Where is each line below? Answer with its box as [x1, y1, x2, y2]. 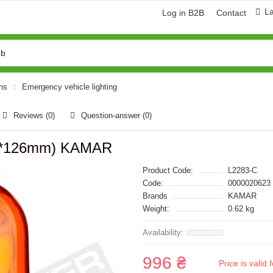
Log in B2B [162, 8, 204, 18]
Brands [143, 191, 168, 200]
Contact [216, 8, 246, 18]
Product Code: [143, 166, 193, 175]
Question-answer [81, 111, 143, 120]
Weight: [143, 204, 169, 213]
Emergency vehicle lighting [22, 82, 117, 91]
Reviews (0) [13, 111, 55, 120]
